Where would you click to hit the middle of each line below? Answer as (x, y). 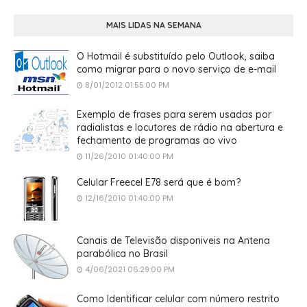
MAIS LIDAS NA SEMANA (153, 25)
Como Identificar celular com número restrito (178, 298)
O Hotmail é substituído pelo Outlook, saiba (176, 56)
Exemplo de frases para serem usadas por (174, 114)
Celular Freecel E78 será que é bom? (159, 182)
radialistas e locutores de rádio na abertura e (180, 127)
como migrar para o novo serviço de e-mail (176, 69)
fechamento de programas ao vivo (157, 140)
